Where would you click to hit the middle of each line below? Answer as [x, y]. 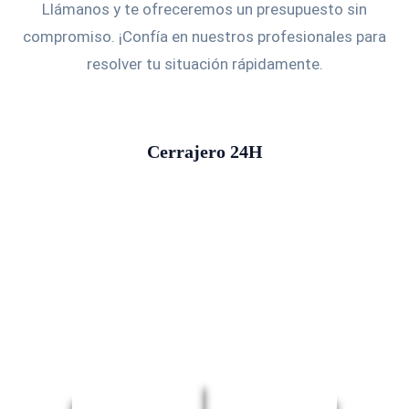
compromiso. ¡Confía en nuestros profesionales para [204, 37]
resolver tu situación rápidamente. [204, 64]
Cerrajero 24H [204, 152]
